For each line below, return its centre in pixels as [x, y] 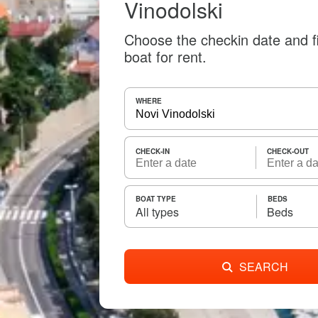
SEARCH [263, 267]
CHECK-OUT [288, 151]
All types [157, 212]
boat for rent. [165, 56]
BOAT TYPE [156, 199]
